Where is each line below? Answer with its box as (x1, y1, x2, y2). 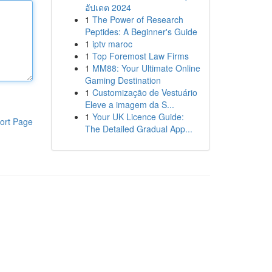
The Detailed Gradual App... (84, 123, 192, 135)
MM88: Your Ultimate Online (92, 62, 200, 74)
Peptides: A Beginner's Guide (84, 25, 197, 38)
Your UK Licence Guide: (92, 110, 184, 123)
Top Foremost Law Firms (92, 50, 189, 62)
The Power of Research (92, 13, 183, 25)
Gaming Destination (84, 74, 161, 86)
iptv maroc (92, 38, 132, 50)
